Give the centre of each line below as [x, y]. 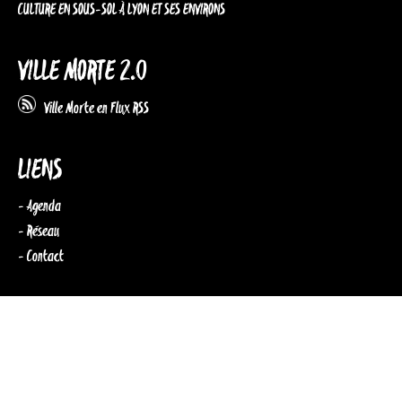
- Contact [41, 257]
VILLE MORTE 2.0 [82, 73]
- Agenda [39, 207]
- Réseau [39, 232]
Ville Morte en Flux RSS [92, 109]
